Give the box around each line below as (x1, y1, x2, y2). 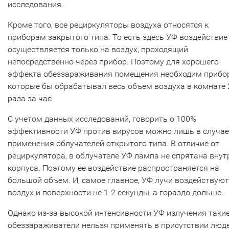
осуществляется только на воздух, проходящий (8, 44, 188, 55)
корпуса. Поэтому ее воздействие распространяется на (8, 163, 219, 173)
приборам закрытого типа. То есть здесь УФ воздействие (8, 32, 227, 42)
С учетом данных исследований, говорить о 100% (8, 114, 196, 124)
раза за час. (8, 94, 54, 104)
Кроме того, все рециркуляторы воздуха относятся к (8, 20, 209, 30)
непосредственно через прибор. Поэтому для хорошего (8, 57, 219, 67)
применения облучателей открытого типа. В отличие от (8, 139, 219, 149)
